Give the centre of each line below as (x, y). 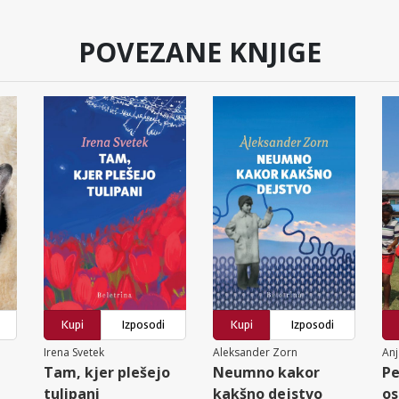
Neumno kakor (266, 372)
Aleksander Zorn (255, 352)
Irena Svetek (74, 352)
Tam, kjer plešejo (107, 372)
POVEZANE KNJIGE (199, 52)
